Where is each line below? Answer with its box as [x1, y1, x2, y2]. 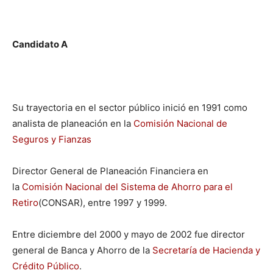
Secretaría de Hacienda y [152, 244, 260, 256]
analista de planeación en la [12, 117, 133, 129]
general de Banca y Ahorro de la [12, 244, 152, 256]
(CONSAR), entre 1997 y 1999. [38, 196, 167, 208]
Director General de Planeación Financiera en [12, 165, 208, 177]
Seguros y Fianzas [12, 133, 91, 145]
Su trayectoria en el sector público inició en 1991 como [12, 101, 247, 113]
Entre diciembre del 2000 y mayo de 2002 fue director [12, 228, 245, 240]
